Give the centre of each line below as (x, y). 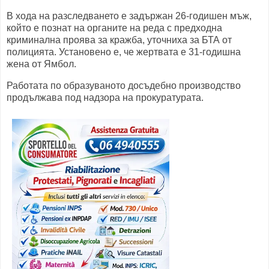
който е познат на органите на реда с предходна (114, 28)
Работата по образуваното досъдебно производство (124, 85)
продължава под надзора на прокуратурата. (105, 97)
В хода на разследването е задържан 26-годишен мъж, (129, 16)
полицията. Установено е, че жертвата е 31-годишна (124, 52)
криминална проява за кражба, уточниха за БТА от (119, 40)
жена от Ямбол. (41, 64)
